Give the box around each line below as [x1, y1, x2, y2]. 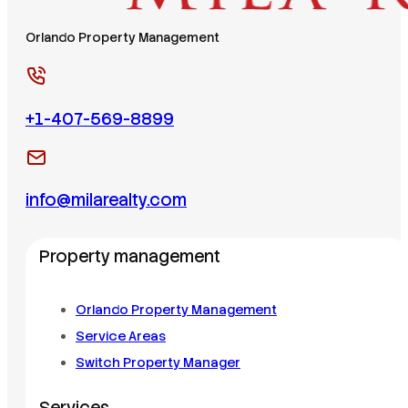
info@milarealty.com [25, 189, 187, 212]
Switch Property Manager [76, 353, 240, 371]
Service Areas [76, 327, 166, 344]
